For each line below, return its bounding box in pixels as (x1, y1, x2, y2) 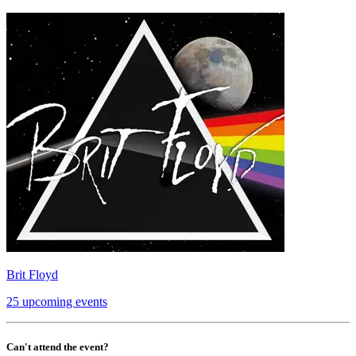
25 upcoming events (6, 295, 107, 309)
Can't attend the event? (6, 341, 109, 354)
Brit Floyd (6, 268, 58, 282)
